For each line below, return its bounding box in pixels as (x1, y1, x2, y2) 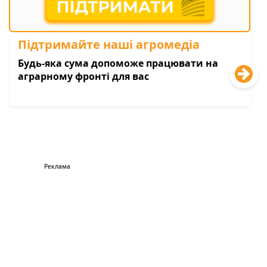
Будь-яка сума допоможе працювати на (18, 56, 218, 70)
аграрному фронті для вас (18, 69, 149, 83)
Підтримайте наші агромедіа (18, 36, 200, 52)
